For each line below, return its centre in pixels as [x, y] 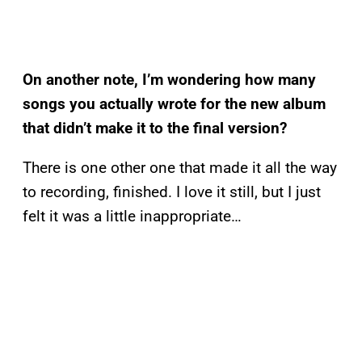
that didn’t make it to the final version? [155, 128]
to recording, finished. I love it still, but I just [172, 192]
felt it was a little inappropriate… [132, 216]
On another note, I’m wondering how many [169, 79]
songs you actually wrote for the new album [174, 103]
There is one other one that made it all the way [180, 167]
